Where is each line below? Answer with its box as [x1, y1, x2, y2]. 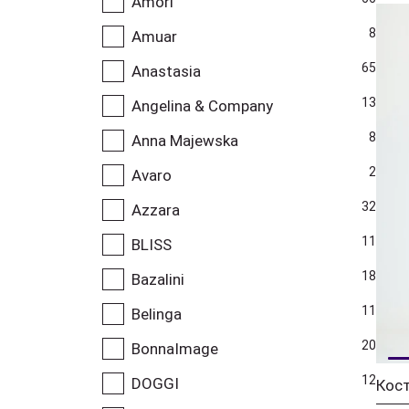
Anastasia [131, 61, 201, 80]
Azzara [131, 200, 180, 219]
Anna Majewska [131, 131, 238, 150]
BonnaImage [131, 339, 218, 358]
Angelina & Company [131, 96, 273, 115]
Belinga [131, 304, 182, 323]
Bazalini [131, 269, 184, 288]
